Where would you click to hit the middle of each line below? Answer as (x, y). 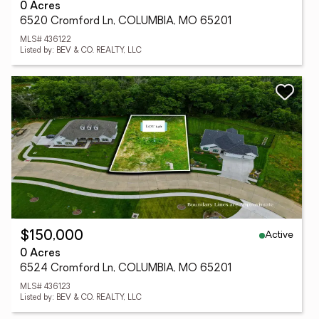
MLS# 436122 (46, 40)
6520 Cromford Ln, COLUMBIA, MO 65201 (126, 22)
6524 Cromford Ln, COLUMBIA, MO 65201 (126, 269)
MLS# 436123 (45, 287)
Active (279, 235)
